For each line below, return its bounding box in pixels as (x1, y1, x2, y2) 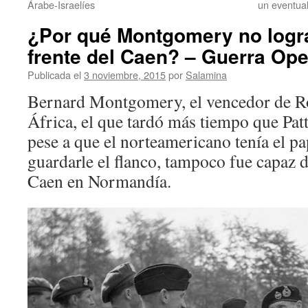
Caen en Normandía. (27, 169, 171, 192)
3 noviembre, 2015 (84, 67, 166, 82)
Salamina (186, 67, 227, 82)
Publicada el (27, 67, 81, 82)
